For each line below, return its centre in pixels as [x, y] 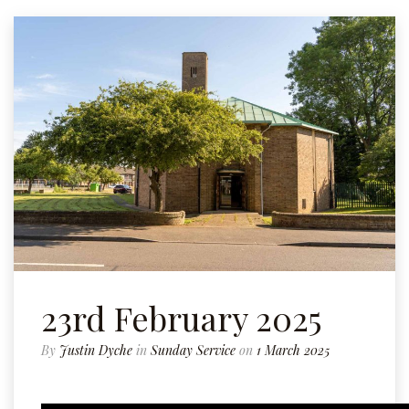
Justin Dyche [96, 351]
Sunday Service [193, 351]
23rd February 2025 [181, 317]
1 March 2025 [293, 351]
